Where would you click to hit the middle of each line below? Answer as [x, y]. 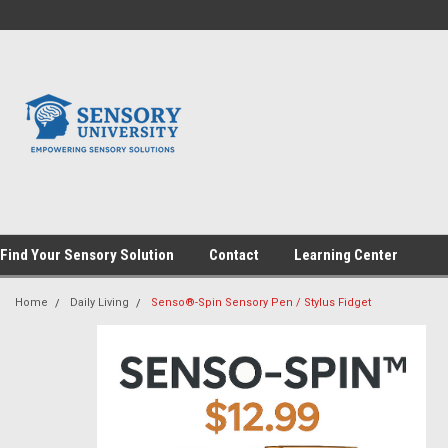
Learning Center [346, 255]
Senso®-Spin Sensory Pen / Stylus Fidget [261, 302]
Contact [234, 255]
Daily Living [99, 302]
